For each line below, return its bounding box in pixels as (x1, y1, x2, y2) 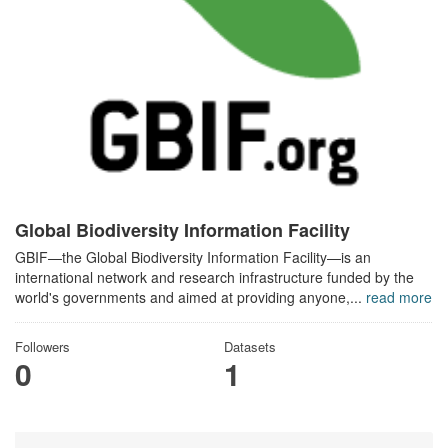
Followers (15, 337, 70, 356)
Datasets (223, 337, 276, 356)
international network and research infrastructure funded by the (15, 267, 414, 287)
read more (366, 287, 432, 307)
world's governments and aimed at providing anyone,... (15, 287, 366, 307)
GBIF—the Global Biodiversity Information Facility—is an (15, 247, 371, 267)
